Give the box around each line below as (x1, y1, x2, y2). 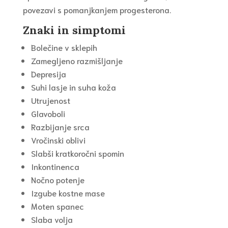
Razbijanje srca (31, 121, 90, 132)
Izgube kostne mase (31, 187, 105, 198)
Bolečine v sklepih (31, 42, 97, 53)
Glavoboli (31, 108, 65, 119)
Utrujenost (31, 95, 70, 106)
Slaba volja (31, 214, 73, 225)
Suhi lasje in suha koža (31, 81, 116, 93)
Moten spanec (31, 201, 84, 212)
